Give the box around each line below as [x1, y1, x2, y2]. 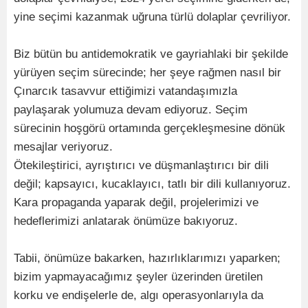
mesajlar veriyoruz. [14, 140, 113, 154]
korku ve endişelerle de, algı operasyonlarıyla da [14, 289, 263, 302]
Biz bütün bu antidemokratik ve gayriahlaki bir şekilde [14, 47, 288, 61]
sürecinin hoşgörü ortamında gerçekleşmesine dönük [14, 122, 285, 135]
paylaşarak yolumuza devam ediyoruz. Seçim [14, 103, 247, 117]
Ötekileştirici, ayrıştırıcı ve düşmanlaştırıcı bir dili [14, 159, 269, 173]
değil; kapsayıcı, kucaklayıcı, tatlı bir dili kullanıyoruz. [14, 177, 291, 191]
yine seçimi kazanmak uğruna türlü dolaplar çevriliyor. [14, 10, 291, 24]
